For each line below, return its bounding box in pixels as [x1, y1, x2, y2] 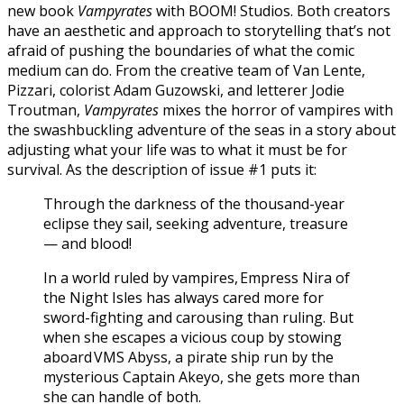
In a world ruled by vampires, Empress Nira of [43, 267, 350, 288]
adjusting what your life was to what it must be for [7, 139, 347, 160]
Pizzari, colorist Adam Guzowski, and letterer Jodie [7, 79, 344, 100]
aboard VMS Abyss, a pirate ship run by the [43, 346, 334, 367]
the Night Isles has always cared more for [43, 287, 324, 308]
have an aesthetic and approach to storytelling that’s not [7, 20, 390, 41]
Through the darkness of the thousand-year [43, 193, 344, 214]
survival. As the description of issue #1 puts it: [7, 159, 317, 179]
